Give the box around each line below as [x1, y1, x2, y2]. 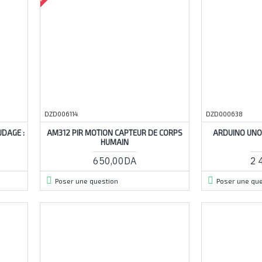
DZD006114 [44, 109, 78, 118]
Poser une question [54, 176, 118, 185]
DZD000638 [205, 109, 243, 118]
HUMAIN [100, 137, 129, 147]
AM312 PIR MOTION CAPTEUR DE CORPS [46, 127, 182, 137]
